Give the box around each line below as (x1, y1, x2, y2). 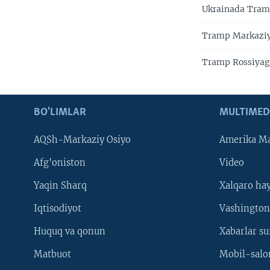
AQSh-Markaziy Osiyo (34, 134, 131, 146)
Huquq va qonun (34, 226, 105, 237)
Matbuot (34, 249, 71, 260)
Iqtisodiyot (34, 203, 81, 215)
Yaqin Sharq (34, 180, 87, 192)
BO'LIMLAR (34, 107, 86, 119)
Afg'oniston (34, 157, 86, 169)
